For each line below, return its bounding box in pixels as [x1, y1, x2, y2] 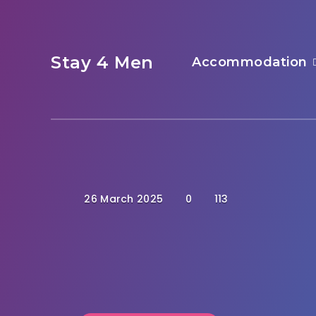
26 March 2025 [81, 192, 164, 206]
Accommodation [192, 54, 308, 70]
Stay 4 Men [51, 52, 154, 73]
